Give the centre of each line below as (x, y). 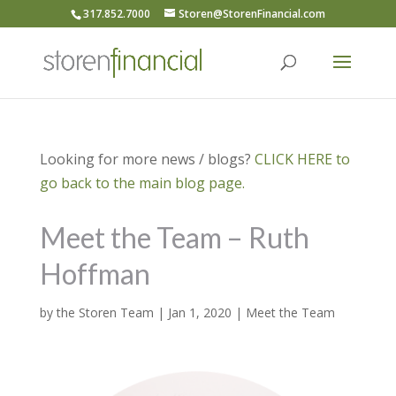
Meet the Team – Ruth (174, 237)
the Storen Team (105, 312)
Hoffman (95, 274)
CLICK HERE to (302, 159)
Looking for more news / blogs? (147, 159)
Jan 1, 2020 (199, 312)
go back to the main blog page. (142, 183)
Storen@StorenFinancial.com (251, 14)
